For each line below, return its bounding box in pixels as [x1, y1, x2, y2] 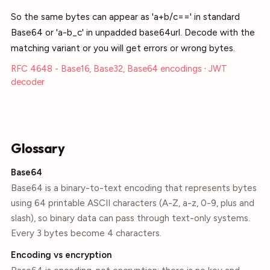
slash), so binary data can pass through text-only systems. [11, 213, 250, 224]
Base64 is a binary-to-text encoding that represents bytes [11, 183, 257, 193]
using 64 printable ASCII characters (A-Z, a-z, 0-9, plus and [11, 198, 254, 209]
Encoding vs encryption [11, 250, 111, 260]
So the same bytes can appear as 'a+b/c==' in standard [11, 11, 240, 22]
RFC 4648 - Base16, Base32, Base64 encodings [11, 63, 202, 74]
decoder [11, 77, 45, 87]
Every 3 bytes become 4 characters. [11, 228, 162, 239]
